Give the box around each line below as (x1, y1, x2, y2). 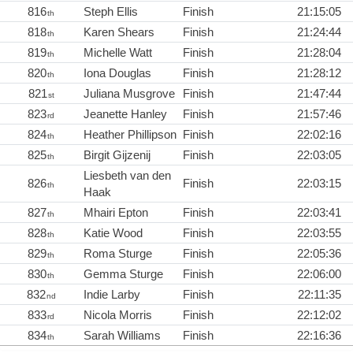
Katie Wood (84, 225, 143, 240)
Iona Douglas (84, 65, 151, 80)
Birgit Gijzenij (84, 147, 150, 162)
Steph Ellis (84, 4, 138, 18)
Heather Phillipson (84, 127, 176, 141)
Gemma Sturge (84, 266, 163, 281)
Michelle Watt (84, 45, 152, 59)
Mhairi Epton (84, 205, 148, 219)
